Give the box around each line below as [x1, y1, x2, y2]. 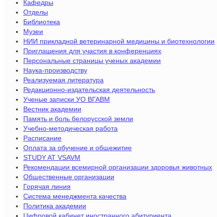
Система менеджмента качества [23, 192, 126, 200]
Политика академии [23, 201, 86, 210]
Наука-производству [23, 66, 87, 74]
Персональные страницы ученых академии [23, 56, 161, 64]
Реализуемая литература [23, 76, 104, 84]
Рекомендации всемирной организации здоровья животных [23, 163, 212, 171]
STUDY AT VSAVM [23, 153, 80, 161]
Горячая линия [23, 182, 71, 190]
